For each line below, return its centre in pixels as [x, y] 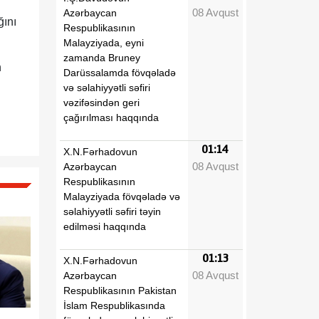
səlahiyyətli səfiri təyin [112, 211]
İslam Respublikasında [114, 305]
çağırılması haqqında [111, 117]
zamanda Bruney [102, 57]
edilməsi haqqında [105, 226]
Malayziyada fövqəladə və [122, 196]
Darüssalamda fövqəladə [120, 72]
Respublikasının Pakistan [120, 290]
